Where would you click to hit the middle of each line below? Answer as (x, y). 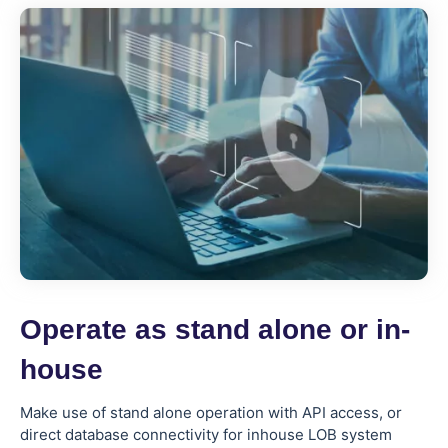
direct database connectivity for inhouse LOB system (206, 434)
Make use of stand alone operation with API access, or (211, 412)
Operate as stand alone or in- (215, 329)
